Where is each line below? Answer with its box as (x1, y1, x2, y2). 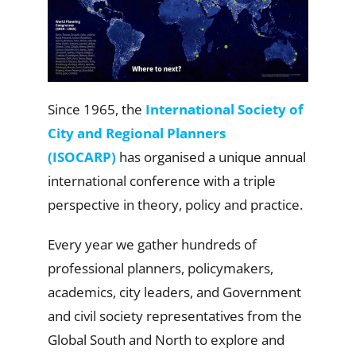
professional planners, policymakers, (47, 258, 273, 277)
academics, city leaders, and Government (47, 282, 301, 301)
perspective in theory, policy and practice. (47, 195, 303, 214)
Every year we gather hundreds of (47, 234, 257, 253)
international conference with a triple (47, 171, 276, 190)
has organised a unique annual (115, 147, 306, 166)
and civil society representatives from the (47, 306, 302, 325)
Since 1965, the (47, 99, 145, 118)
